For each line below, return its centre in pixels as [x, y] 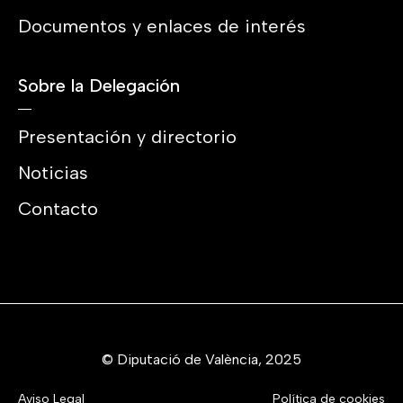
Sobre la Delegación [99, 85]
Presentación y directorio [127, 136]
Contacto [58, 208]
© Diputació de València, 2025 [201, 359]
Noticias [53, 172]
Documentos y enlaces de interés [162, 26]
